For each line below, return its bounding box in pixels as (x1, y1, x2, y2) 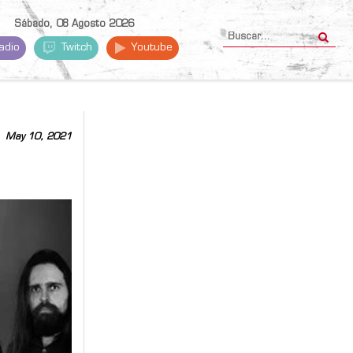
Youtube (128, 43, 173, 53)
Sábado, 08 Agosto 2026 (13, 20, 134, 29)
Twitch (58, 43, 93, 53)
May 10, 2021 (6, 132, 72, 142)
